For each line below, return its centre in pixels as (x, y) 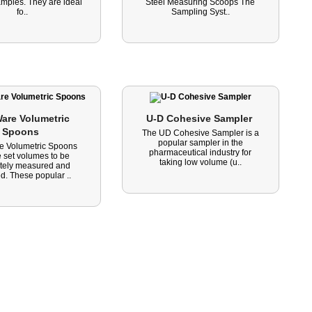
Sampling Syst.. (200, 12)
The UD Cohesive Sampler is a (200, 133)
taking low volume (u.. (200, 162)
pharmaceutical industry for (201, 153)
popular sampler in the (200, 143)
